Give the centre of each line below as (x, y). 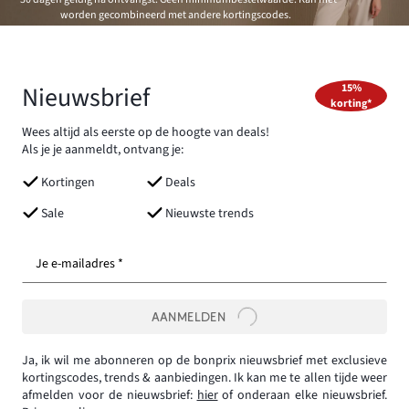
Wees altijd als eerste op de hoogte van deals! (146, 133)
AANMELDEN (189, 316)
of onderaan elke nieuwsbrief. (302, 395)
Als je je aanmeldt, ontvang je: (103, 150)
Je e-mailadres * (79, 264)
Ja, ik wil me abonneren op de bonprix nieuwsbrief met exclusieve (204, 360)
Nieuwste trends (209, 214)
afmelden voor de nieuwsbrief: (110, 395)
